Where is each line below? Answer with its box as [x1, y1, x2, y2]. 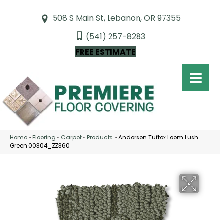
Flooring [32, 134, 55, 141]
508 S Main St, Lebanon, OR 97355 [53, 12, 181, 24]
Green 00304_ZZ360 [10, 142, 70, 150]
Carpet [61, 134, 82, 141]
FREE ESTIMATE [75, 46, 136, 57]
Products [87, 134, 113, 141]
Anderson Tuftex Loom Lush [118, 134, 198, 141]
